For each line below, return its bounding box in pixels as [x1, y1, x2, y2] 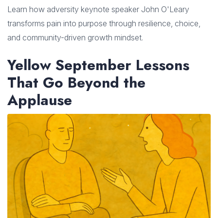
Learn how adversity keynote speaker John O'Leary [7, 4, 189, 14]
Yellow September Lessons [7, 54, 189, 75]
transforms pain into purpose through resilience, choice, [7, 18, 200, 28]
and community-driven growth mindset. [7, 32, 143, 42]
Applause [7, 89, 72, 110]
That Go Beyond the [7, 72, 145, 93]
